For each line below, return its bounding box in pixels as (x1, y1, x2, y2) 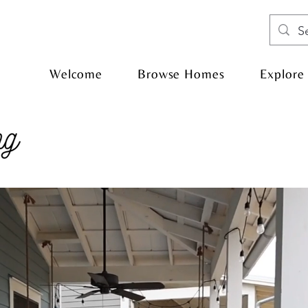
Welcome (49, 66, 103, 81)
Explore (259, 66, 305, 81)
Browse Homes (137, 66, 225, 81)
